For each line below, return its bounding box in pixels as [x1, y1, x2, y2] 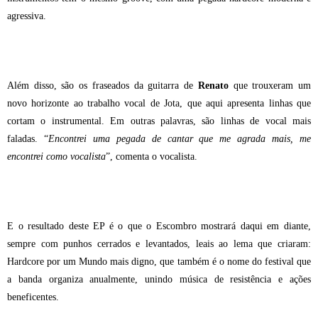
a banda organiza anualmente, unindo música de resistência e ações [7, 274, 311, 285]
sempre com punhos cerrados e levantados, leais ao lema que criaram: [7, 238, 311, 250]
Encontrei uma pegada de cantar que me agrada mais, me [48, 133, 312, 145]
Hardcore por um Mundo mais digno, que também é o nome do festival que [7, 256, 311, 268]
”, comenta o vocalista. [106, 151, 197, 163]
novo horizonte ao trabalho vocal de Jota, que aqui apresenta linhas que [7, 98, 311, 109]
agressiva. [7, 11, 46, 22]
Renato [197, 80, 229, 92]
